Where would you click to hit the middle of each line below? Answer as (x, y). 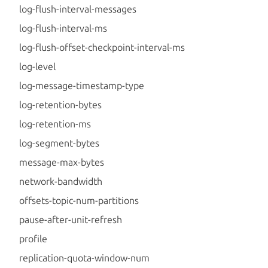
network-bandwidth (61, 181)
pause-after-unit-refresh (71, 219)
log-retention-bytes (60, 104)
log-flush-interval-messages (78, 9)
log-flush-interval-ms (63, 28)
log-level (37, 66)
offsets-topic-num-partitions (79, 200)
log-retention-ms (55, 124)
